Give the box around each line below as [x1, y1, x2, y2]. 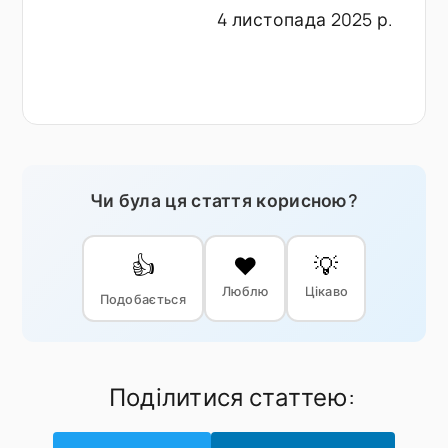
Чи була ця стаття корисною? [89, 187, 359, 212]
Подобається [99, 289, 186, 308]
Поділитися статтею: [108, 379, 356, 413]
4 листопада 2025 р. [216, 6, 393, 31]
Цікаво [304, 281, 349, 300]
